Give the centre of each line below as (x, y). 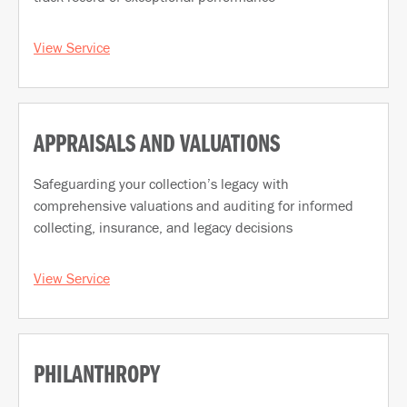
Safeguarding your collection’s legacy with (161, 184)
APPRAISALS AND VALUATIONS (157, 146)
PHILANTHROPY (97, 377)
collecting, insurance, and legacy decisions (163, 228)
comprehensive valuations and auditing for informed (194, 206)
